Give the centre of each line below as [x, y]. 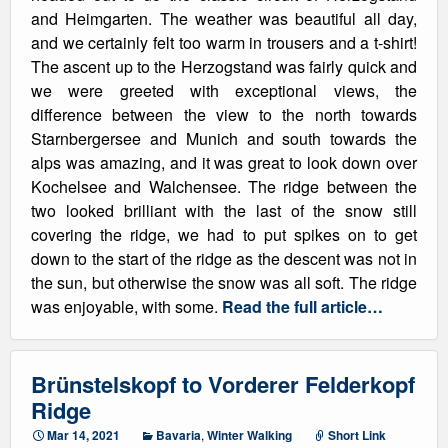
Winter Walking [249, 435]
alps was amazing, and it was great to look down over [224, 162]
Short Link [357, 435]
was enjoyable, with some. [126, 306]
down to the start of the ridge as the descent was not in [224, 258]
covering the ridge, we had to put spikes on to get [224, 234]
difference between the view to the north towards [224, 114]
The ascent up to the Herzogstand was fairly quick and [224, 66]
